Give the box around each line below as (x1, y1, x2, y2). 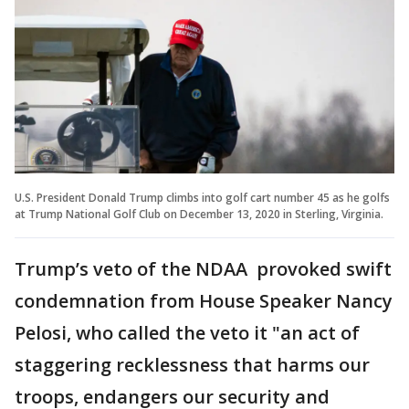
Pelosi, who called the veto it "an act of (15, 320, 360, 345)
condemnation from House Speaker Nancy (15, 288, 393, 313)
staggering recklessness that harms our (15, 351, 370, 377)
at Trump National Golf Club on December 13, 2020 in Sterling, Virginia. (15, 205, 383, 222)
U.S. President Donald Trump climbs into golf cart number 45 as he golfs (15, 189, 390, 205)
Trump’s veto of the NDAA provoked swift (15, 256, 392, 281)
